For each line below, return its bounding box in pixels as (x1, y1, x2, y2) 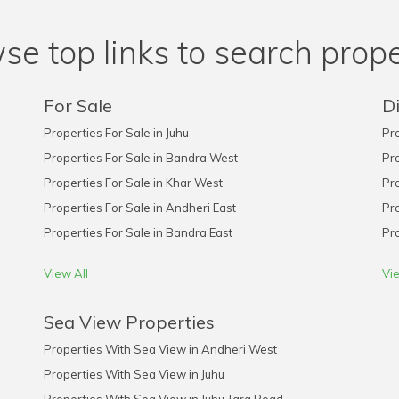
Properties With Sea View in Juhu (43, 367, 224, 381)
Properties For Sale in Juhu (43, 126, 189, 140)
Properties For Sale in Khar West (43, 175, 223, 190)
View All (43, 266, 88, 281)
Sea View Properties (43, 311, 215, 333)
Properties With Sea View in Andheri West (43, 342, 277, 356)
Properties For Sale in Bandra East (43, 225, 232, 240)
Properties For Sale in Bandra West (43, 151, 238, 165)
